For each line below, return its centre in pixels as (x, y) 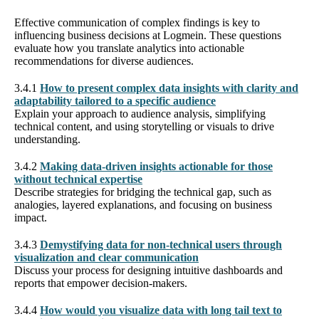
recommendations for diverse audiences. (104, 61)
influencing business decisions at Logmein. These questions (148, 35)
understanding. (47, 139)
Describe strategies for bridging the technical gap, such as (143, 192)
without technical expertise (78, 179)
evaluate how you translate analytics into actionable (129, 48)
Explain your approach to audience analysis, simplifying (140, 113)
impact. (31, 217)
